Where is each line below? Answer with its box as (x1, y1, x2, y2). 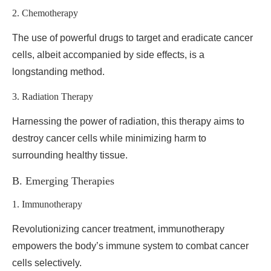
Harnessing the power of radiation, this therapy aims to (12, 116, 244, 126)
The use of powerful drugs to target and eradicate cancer (12, 33, 253, 43)
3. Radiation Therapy (12, 91, 93, 102)
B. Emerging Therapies (12, 175, 114, 187)
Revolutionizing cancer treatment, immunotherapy (12, 224, 224, 234)
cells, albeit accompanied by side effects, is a (12, 50, 204, 60)
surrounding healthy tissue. (12, 150, 128, 160)
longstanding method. (12, 67, 105, 77)
